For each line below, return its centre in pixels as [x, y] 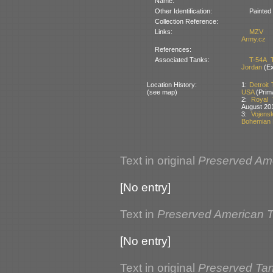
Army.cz [253, 39]
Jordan [251, 67]
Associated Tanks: [182, 59]
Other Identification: [183, 11]
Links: [163, 31]
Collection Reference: [186, 21]
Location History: [172, 84]
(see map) [162, 92]
